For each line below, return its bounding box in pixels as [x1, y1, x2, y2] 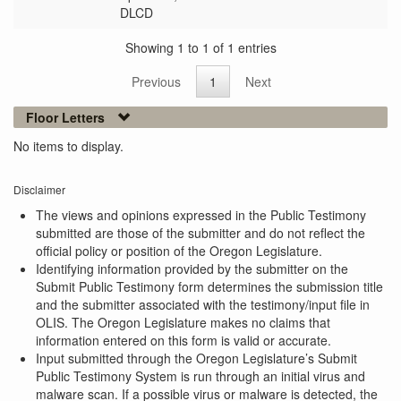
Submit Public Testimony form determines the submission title [36, 277, 383, 296]
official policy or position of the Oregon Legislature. [36, 242, 322, 260]
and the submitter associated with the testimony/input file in [36, 295, 370, 314]
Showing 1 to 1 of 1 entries [124, 38, 277, 56]
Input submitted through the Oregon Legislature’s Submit [36, 349, 357, 368]
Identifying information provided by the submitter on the [36, 260, 348, 278]
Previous [132, 73, 181, 91]
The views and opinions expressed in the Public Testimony [36, 206, 366, 225]
